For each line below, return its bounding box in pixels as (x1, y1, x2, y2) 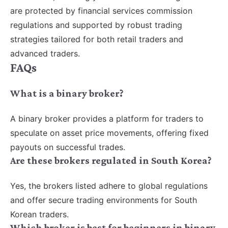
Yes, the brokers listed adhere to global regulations (10, 181, 208, 191)
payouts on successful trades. (10, 142, 125, 153)
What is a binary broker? (10, 88, 124, 99)
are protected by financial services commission (10, 6, 192, 16)
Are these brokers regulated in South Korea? (10, 155, 212, 166)
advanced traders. (10, 48, 80, 59)
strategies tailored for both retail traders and (10, 34, 183, 45)
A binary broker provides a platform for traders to (10, 113, 204, 124)
